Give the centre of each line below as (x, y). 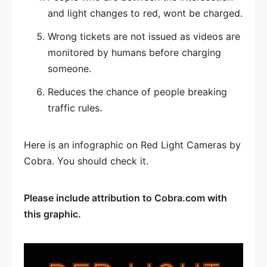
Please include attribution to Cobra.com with (125, 198)
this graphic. (52, 214)
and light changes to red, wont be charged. (145, 13)
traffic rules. (75, 108)
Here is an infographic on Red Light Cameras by (132, 145)
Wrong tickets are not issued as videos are (144, 36)
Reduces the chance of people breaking (137, 92)
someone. (69, 69)
